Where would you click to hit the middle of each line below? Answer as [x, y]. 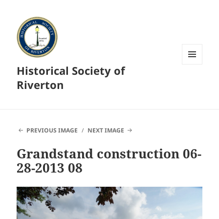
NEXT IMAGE [106, 131]
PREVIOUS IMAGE [52, 131]
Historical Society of [71, 71]
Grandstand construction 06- [109, 154]
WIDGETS [196, 85]
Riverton [40, 85]
